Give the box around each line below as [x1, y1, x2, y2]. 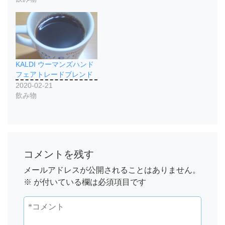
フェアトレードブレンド [16, 70, 93, 78]
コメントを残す [24, 148, 94, 160]
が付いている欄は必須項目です [32, 177, 146, 186]
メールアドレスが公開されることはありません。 [24, 165, 200, 174]
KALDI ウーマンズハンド [16, 60, 94, 68]
